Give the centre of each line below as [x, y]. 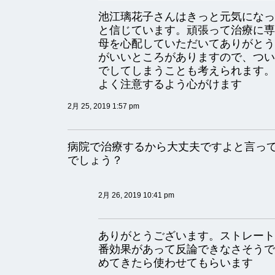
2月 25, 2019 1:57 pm [103, 106]
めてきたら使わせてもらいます [176, 263]
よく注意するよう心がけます [170, 84]
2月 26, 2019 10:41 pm [136, 195]
